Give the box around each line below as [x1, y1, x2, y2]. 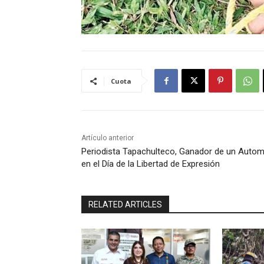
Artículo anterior [81, 134, 134, 143]
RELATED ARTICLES [88, 200, 162, 210]
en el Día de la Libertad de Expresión [81, 159, 220, 170]
